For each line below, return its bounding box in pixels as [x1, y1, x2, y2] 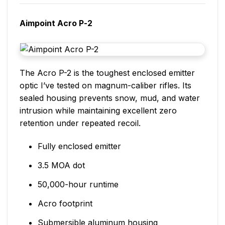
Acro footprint [37, 198, 92, 208]
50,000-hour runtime [37, 179, 119, 189]
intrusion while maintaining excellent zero [20, 105, 177, 116]
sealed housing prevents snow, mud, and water [20, 92, 200, 103]
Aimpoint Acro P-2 [20, 18, 92, 29]
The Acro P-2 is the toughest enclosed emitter [20, 67, 195, 78]
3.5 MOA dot [37, 160, 85, 170]
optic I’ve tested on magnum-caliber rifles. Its [20, 80, 191, 90]
